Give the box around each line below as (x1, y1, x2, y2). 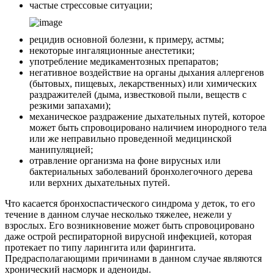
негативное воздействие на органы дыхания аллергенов (29, 67, 264, 78)
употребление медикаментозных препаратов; (29, 56, 218, 67)
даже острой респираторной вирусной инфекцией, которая (5, 231, 251, 242)
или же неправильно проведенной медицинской (29, 133, 232, 144)
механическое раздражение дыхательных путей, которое (29, 111, 265, 122)
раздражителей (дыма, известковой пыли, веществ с (29, 89, 246, 100)
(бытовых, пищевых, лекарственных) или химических (29, 78, 257, 89)
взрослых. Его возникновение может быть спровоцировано (5, 220, 254, 231)
